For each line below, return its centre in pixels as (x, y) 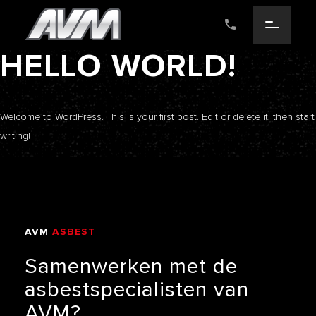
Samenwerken (94, 266)
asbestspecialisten (116, 290)
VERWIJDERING (135, 242)
